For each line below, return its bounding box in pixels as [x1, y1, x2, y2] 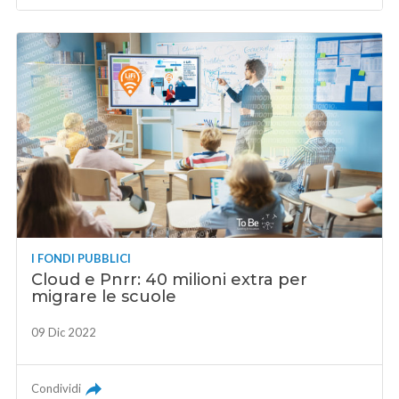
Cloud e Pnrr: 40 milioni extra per [31, 270, 308, 290]
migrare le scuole [31, 287, 177, 307]
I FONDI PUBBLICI [31, 251, 132, 266]
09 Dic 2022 [31, 325, 97, 340]
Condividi [31, 381, 82, 396]
